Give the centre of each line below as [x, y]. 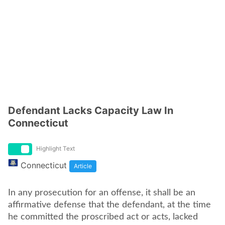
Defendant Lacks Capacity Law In [91, 110]
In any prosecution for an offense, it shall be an [102, 193]
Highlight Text [55, 148]
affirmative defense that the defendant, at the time [109, 205]
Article [83, 166]
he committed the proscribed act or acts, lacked [103, 217]
